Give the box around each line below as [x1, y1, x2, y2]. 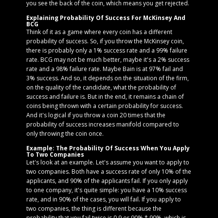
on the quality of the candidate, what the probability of [26, 83, 176, 91]
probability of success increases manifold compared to [26, 120, 179, 128]
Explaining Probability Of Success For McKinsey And [26, 14, 185, 22]
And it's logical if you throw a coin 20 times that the [26, 111, 165, 119]
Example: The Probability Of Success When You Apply [26, 144, 190, 152]
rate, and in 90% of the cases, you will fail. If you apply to [26, 195, 181, 203]
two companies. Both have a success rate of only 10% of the [26, 167, 191, 176]
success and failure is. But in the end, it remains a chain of [26, 92, 184, 101]
